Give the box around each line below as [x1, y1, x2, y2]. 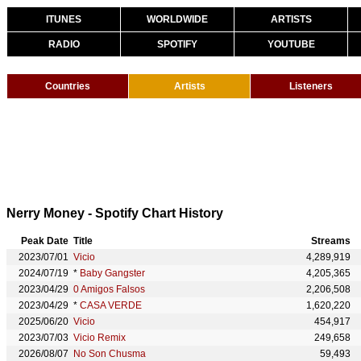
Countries [45, 81, 90, 92]
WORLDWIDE [147, 14, 208, 25]
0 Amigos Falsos [73, 284, 145, 295]
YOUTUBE [267, 39, 315, 50]
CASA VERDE [80, 300, 142, 311]
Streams [311, 235, 351, 247]
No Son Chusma [73, 348, 146, 359]
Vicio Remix [73, 332, 126, 343]
